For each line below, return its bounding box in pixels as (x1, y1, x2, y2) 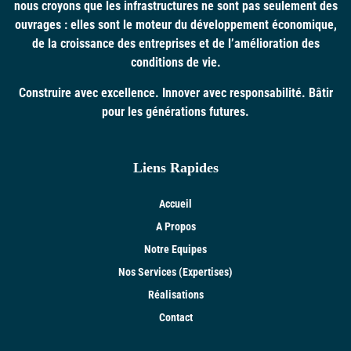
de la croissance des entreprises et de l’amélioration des (31, 36, 320, 51)
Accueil (159, 197, 192, 210)
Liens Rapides (132, 160, 219, 175)
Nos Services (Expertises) (118, 266, 233, 278)
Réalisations (147, 288, 204, 301)
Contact (158, 311, 193, 324)
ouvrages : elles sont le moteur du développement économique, (14, 17, 337, 32)
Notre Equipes (144, 243, 207, 255)
